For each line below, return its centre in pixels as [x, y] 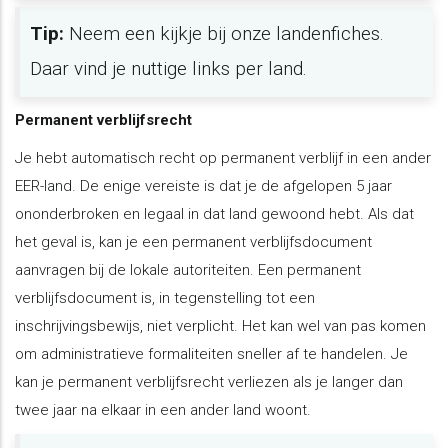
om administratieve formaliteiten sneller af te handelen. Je [211, 353]
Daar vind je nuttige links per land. [168, 69]
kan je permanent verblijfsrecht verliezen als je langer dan [209, 381]
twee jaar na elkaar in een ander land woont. [163, 409]
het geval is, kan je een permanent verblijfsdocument [193, 241]
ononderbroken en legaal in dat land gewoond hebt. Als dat [214, 213]
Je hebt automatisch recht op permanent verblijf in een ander [223, 157]
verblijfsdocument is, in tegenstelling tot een [165, 297]
